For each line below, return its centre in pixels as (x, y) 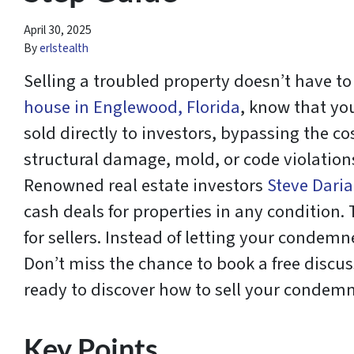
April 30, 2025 (58, 30)
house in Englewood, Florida (132, 108)
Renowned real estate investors (145, 186)
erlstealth (64, 49)
